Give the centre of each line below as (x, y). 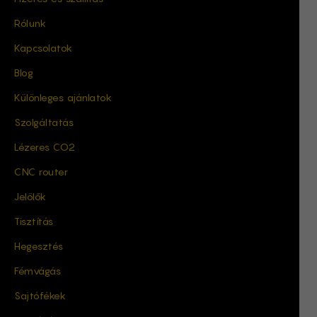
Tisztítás (34, 221)
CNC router (41, 171)
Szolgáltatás (44, 122)
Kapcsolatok (44, 47)
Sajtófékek (40, 295)
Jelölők (30, 196)
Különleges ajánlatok (63, 97)
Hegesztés (39, 246)
